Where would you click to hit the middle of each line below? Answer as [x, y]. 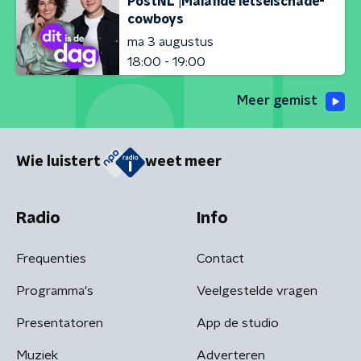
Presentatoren [60, 323]
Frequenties [51, 258]
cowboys [156, 19]
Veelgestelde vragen [257, 290]
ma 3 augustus [170, 41]
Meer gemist [277, 101]
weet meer [183, 162]
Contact [220, 258]
